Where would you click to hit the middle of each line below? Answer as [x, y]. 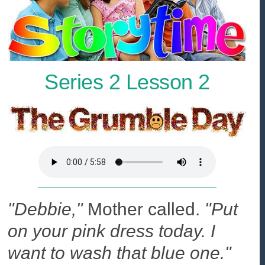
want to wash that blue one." [120, 253]
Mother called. [144, 209]
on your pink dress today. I [112, 231]
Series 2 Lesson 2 [127, 82]
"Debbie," [46, 209]
